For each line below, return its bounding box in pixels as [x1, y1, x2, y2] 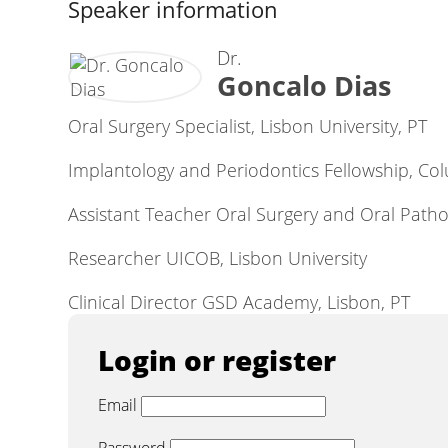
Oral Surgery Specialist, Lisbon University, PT [68, 114, 427, 138]
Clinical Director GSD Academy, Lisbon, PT [68, 290, 410, 314]
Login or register [98, 341, 336, 379]
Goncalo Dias [217, 67, 391, 104]
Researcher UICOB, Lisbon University [68, 246, 367, 270]
